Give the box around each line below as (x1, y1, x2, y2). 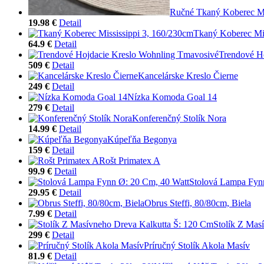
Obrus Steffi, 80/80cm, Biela (144, 197, 251, 208)
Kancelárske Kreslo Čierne (138, 70, 238, 81)
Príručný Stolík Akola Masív (144, 240, 250, 250)
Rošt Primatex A (99, 155, 160, 166)
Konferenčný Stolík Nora (132, 113, 226, 123)
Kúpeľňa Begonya (107, 134, 177, 144)
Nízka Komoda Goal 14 (127, 91, 217, 102)
